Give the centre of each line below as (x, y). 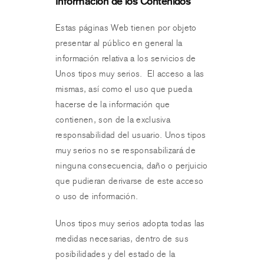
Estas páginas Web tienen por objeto (126, 28)
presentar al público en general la (119, 43)
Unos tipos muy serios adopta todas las (130, 223)
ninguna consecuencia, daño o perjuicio (132, 166)
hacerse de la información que (113, 104)
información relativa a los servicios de (126, 58)
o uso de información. (97, 196)
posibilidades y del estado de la (115, 254)
